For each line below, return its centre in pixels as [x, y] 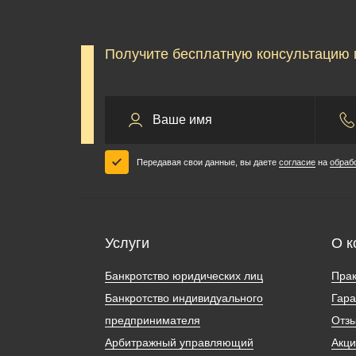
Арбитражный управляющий [179, 342]
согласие [297, 162]
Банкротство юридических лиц [184, 275]
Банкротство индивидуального [184, 298]
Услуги [127, 243]
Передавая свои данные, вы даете [208, 162]
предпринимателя [153, 320]
